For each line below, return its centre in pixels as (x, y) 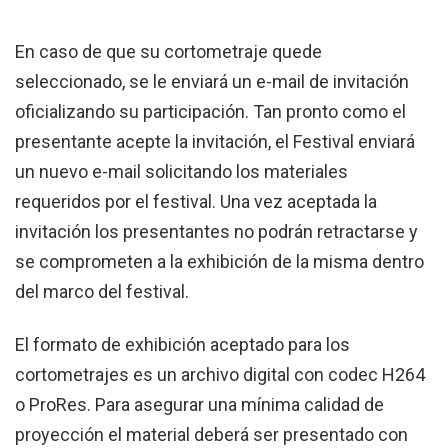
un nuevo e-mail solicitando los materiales (181, 171)
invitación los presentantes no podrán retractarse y (216, 231)
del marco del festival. (102, 291)
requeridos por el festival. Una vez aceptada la (196, 201)
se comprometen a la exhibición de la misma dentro (219, 261)
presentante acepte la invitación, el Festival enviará (215, 141)
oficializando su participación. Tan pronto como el (210, 111)
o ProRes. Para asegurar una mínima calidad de (199, 405)
